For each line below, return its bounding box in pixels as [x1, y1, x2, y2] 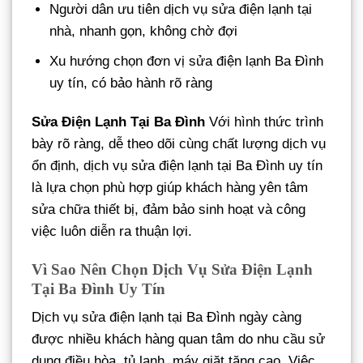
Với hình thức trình [205, 113, 323, 130]
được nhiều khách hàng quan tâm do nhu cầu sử [32, 331, 325, 348]
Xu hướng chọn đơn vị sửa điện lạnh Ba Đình [49, 53, 324, 69]
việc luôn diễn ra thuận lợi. [32, 223, 192, 239]
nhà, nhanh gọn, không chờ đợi [49, 23, 238, 39]
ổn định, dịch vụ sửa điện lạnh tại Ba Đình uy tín [32, 157, 322, 173]
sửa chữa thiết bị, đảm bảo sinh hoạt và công [32, 201, 305, 217]
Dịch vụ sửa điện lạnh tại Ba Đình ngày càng [32, 310, 301, 326]
